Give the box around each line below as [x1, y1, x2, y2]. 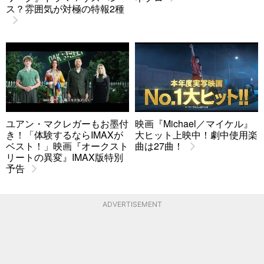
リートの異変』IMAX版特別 [6, 150, 123, 164]
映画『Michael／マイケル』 [135, 116, 253, 130]
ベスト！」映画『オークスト [6, 138, 128, 153]
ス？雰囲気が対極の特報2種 [6, 2, 124, 16]
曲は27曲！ [135, 138, 183, 153]
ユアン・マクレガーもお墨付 [6, 116, 128, 130]
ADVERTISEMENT [102, 200, 162, 209]
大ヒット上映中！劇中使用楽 [135, 127, 258, 141]
